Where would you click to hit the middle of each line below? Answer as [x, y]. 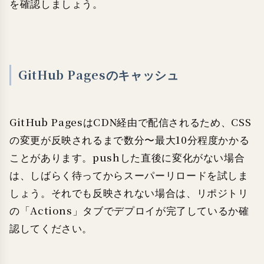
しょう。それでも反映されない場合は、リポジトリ [129, 193]
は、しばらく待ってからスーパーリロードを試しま [129, 176]
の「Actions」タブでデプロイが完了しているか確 [129, 211]
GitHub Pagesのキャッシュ [99, 75]
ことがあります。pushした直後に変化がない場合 [127, 158]
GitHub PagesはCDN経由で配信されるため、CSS [131, 123]
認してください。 [51, 229]
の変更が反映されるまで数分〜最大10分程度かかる [130, 140]
